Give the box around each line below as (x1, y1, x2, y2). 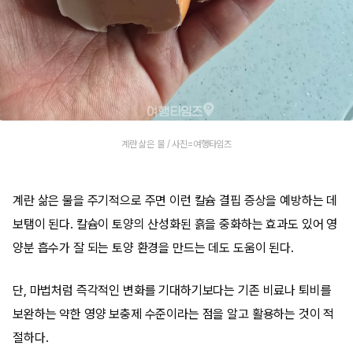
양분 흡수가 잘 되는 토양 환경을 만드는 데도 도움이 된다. (13, 240, 294, 255)
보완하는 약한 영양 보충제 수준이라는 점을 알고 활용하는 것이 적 (13, 307, 335, 321)
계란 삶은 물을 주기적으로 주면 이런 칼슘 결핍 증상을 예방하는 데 (13, 193, 338, 208)
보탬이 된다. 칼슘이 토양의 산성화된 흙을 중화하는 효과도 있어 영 (13, 217, 338, 232)
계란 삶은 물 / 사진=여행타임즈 (121, 139, 232, 150)
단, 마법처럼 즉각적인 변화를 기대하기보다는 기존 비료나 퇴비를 (13, 283, 332, 298)
